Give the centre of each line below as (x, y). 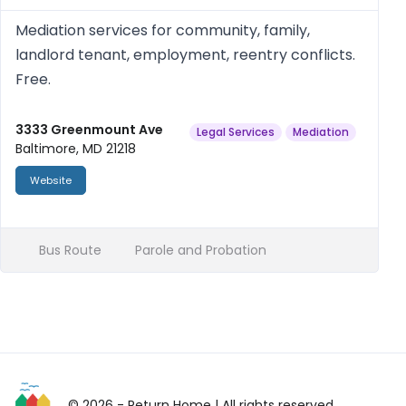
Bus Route (68, 251)
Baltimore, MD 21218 (76, 149)
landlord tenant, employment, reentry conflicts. (185, 55)
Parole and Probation (199, 251)
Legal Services (236, 132)
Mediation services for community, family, (163, 31)
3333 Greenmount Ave (89, 130)
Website (51, 181)
